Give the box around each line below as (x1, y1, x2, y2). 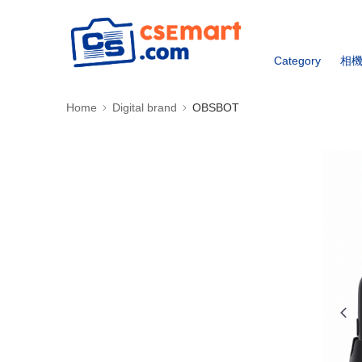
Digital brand (112, 101, 177, 114)
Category (274, 54, 322, 67)
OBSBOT (192, 101, 239, 114)
